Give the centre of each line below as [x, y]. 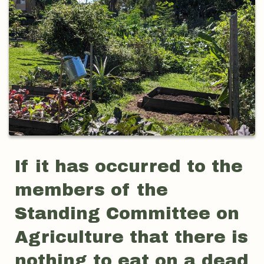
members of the [91, 190]
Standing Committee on [127, 214]
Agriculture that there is [131, 237]
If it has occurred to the [129, 166]
